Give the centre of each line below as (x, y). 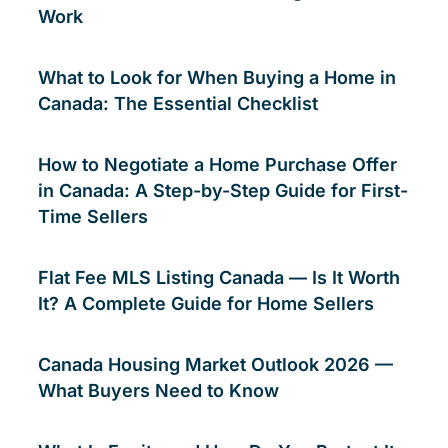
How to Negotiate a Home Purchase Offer (217, 164)
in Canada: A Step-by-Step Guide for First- (223, 190)
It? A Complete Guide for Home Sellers (206, 303)
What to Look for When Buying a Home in (217, 77)
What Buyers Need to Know (158, 390)
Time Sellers (93, 216)
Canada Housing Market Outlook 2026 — (215, 364)
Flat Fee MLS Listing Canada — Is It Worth (219, 277)
